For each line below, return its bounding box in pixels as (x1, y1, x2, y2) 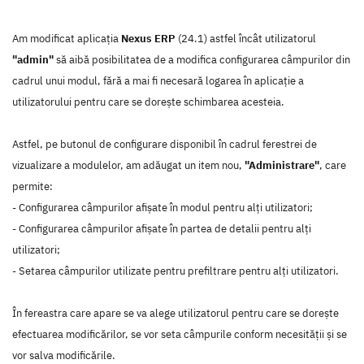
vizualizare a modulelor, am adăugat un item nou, (12, 158, 245, 172)
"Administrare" (245, 158, 319, 172)
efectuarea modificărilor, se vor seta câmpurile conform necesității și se (12, 327, 347, 341)
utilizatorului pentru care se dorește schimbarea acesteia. (12, 94, 284, 109)
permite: (12, 179, 53, 193)
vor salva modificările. (12, 348, 115, 362)
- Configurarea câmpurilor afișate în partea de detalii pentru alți (12, 221, 311, 236)
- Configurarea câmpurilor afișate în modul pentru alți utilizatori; (12, 200, 313, 214)
